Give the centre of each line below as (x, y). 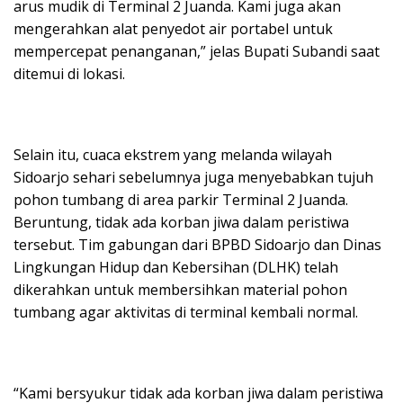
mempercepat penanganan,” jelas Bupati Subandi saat (197, 52)
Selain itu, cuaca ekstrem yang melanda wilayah (173, 155)
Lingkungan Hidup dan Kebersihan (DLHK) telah (176, 268)
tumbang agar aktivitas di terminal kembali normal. (186, 313)
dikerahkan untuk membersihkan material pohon (180, 290)
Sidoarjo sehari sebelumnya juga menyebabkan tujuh (193, 178)
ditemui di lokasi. (69, 74)
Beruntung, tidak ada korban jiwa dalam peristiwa (181, 223)
